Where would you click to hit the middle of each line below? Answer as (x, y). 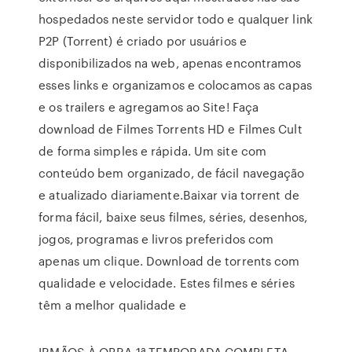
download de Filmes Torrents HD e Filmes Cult (170, 129)
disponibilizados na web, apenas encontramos (170, 63)
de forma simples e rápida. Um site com (153, 151)
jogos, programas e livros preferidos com (156, 239)
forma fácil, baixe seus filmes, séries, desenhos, (173, 217)
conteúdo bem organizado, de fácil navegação (172, 173)
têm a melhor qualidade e (112, 305)
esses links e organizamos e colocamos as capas (175, 85)
